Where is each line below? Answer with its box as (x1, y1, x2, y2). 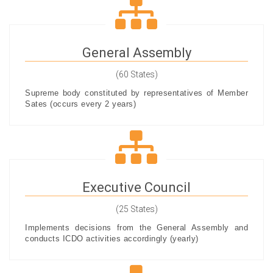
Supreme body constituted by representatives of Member (25, 88, 248, 97)
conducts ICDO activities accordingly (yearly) (25, 234, 199, 243)
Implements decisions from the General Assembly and (25, 223, 248, 232)
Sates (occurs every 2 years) (25, 99, 136, 108)
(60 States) (115, 69, 158, 79)
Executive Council (82, 180, 191, 195)
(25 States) (115, 204, 158, 214)
